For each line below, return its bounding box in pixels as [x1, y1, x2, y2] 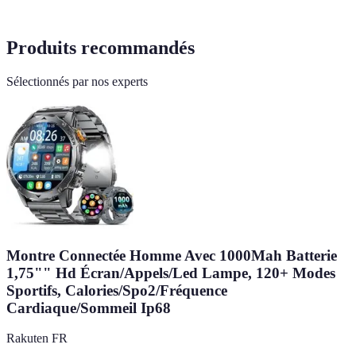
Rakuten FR [6, 331, 68, 346]
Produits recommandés [6, 37, 195, 58]
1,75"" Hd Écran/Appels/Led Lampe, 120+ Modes [6, 264, 335, 281]
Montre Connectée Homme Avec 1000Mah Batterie [6, 246, 337, 264]
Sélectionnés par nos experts [6, 74, 148, 88]
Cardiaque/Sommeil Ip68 [6, 299, 171, 316]
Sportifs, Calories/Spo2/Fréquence [6, 281, 227, 299]
